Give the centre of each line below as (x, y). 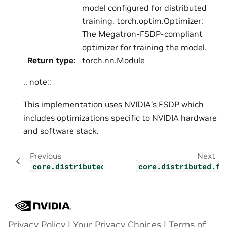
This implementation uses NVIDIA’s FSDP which (113, 104)
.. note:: (37, 82)
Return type (50, 61)
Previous (45, 155)
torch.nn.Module (113, 61)
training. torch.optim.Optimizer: (143, 21)
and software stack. (61, 130)
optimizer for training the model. (144, 47)
